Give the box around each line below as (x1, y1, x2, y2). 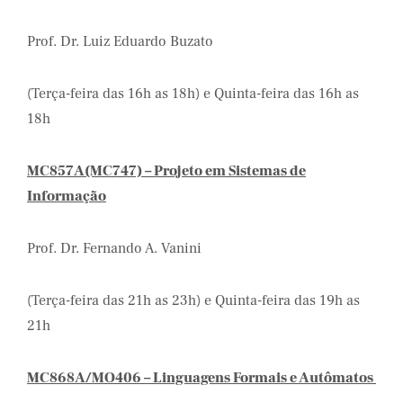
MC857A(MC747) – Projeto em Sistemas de (27, 162, 306, 180)
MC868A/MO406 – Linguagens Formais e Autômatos (27, 369, 376, 387)
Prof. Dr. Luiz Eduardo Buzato (27, 32, 213, 50)
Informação (27, 187, 106, 205)
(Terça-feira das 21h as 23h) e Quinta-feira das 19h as (27, 291, 360, 309)
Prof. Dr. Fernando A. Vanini (27, 239, 201, 257)
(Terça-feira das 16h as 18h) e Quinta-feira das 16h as (27, 85, 359, 103)
